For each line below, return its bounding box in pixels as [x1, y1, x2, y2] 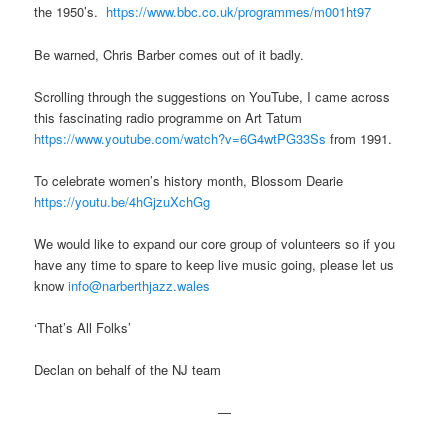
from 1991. [326, 128, 393, 148]
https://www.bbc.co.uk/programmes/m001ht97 [106, 2, 372, 22]
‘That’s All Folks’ [34, 318, 132, 338]
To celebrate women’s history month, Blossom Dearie [34, 170, 344, 190]
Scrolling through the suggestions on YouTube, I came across [34, 86, 391, 106]
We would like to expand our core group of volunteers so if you [34, 233, 396, 253]
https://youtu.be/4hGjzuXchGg [34, 191, 211, 211]
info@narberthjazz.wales [68, 275, 211, 295]
